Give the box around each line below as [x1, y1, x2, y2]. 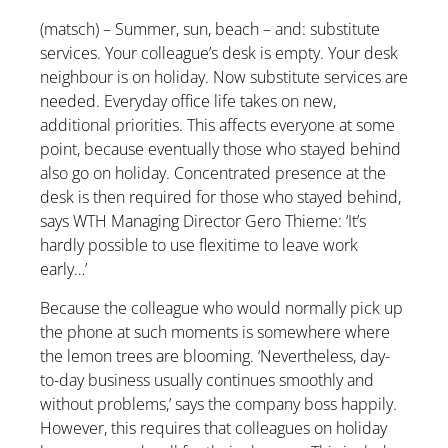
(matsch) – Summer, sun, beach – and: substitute [40, 18, 380, 41]
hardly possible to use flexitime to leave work [40, 234, 358, 257]
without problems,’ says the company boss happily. [40, 392, 397, 415]
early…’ [40, 258, 87, 281]
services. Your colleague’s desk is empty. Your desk [40, 42, 398, 65]
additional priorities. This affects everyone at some [40, 114, 395, 137]
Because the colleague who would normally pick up [40, 296, 403, 319]
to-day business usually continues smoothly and [40, 368, 374, 391]
